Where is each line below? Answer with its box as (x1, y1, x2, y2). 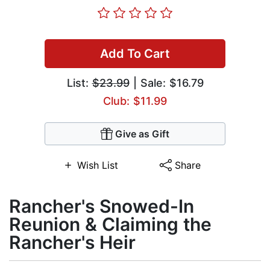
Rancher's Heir (9, 231, 136, 254)
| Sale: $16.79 (129, 77, 204, 90)
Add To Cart (100, 46, 170, 61)
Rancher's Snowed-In (9, 195, 194, 218)
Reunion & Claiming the (9, 213, 212, 236)
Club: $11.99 (103, 95, 167, 108)
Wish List (77, 159, 118, 172)
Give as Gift (115, 128, 169, 140)
